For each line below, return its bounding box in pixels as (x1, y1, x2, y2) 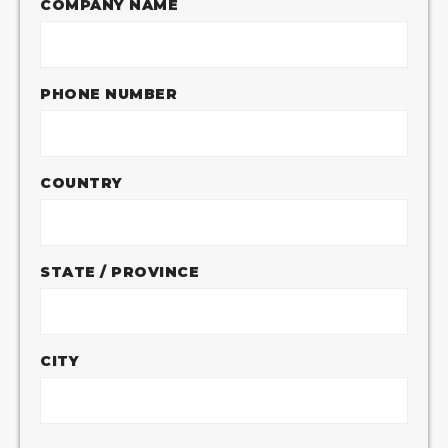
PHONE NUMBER (40, 84, 178, 103)
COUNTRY (40, 173, 123, 192)
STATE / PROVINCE (40, 262, 200, 281)
